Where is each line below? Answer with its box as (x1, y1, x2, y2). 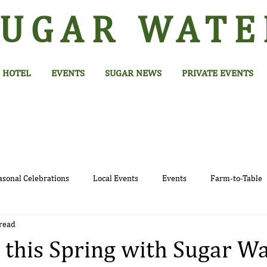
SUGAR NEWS (105, 69, 162, 79)
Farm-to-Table (210, 174, 262, 183)
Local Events (93, 174, 138, 183)
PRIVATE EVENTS (182, 69, 253, 79)
